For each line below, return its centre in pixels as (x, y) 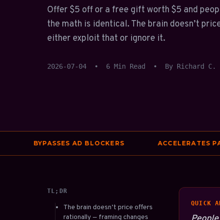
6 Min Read (126, 66)
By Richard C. (191, 66)
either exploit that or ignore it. (106, 39)
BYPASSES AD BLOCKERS (58, 143)
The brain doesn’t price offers (108, 207)
